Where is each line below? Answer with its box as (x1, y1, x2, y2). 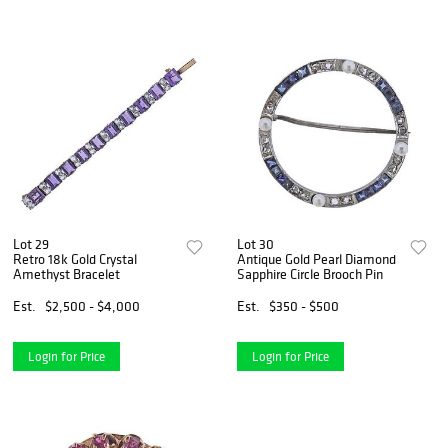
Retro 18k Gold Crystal (13, 249, 137, 268)
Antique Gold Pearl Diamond (237, 249, 397, 268)
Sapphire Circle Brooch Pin (237, 264, 384, 283)
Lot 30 (237, 234, 275, 253)
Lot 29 (13, 234, 49, 253)
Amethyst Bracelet (13, 264, 120, 283)
